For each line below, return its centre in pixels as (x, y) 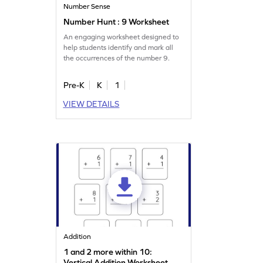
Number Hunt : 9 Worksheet (117, 22)
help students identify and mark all (119, 48)
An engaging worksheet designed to (122, 37)
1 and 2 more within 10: (108, 252)
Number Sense (87, 7)
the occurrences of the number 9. (117, 58)
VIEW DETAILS (91, 104)
